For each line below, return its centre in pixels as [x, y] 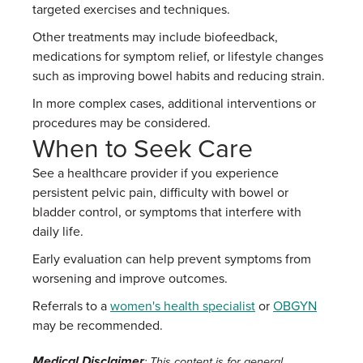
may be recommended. [98, 325]
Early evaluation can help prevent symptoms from [172, 258]
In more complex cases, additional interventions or [174, 103]
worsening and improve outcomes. [130, 278]
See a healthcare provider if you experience [156, 173]
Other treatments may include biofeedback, [155, 36]
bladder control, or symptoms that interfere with [167, 211]
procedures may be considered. [122, 122]
